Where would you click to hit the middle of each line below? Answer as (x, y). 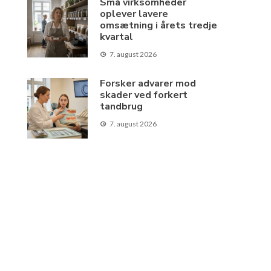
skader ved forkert (144, 95)
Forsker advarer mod (148, 83)
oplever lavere (134, 14)
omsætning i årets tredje (159, 25)
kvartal (117, 37)
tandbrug (122, 106)
